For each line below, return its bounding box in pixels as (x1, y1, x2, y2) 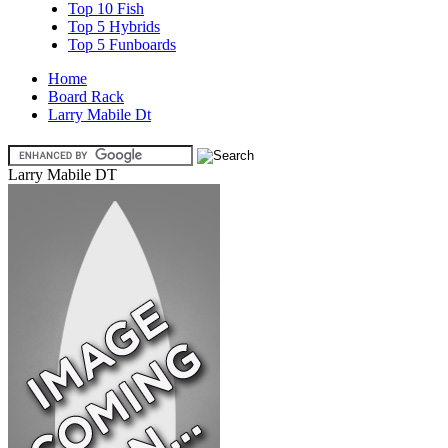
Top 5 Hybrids (68, 18, 160, 35)
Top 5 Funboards (68, 36, 176, 53)
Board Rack (48, 88, 124, 105)
